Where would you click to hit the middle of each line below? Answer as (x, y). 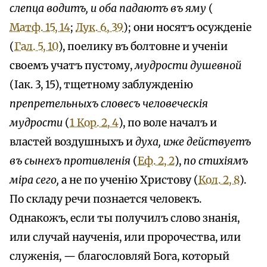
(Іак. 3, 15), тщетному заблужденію (101, 84)
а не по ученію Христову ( (129, 180)
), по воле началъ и (168, 122)
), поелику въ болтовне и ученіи (143, 46)
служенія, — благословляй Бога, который (119, 256)
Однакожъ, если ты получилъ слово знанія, (125, 218)
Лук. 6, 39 (100, 27)
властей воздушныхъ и (72, 142)
